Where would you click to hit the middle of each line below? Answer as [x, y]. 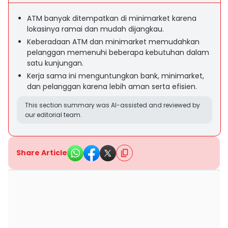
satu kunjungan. [55, 63]
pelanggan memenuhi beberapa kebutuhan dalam [118, 52]
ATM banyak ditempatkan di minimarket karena [112, 18]
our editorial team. [53, 115]
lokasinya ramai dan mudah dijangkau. [95, 29]
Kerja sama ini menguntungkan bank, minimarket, [116, 76]
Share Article [42, 153]
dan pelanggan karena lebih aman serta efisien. [112, 87]
